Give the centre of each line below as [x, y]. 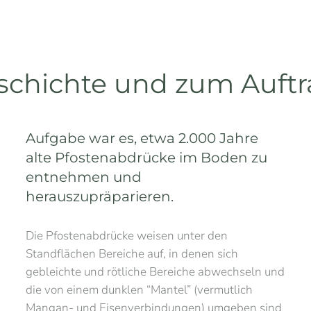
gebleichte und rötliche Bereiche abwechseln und [155, 272]
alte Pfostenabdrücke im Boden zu [147, 158]
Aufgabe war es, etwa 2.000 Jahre [142, 138]
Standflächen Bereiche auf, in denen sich [132, 254]
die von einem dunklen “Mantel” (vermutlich [140, 290]
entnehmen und [84, 177]
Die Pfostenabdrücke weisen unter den [127, 236]
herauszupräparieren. [100, 196]
